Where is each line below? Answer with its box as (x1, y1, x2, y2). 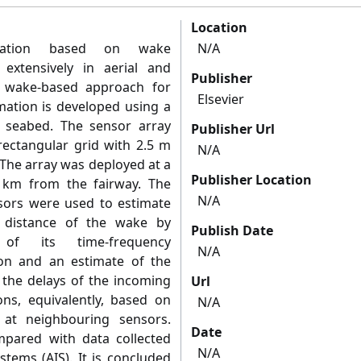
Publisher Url (191, 120, 275, 139)
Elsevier (197, 90, 244, 109)
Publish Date (191, 222, 273, 240)
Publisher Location (191, 171, 312, 189)
